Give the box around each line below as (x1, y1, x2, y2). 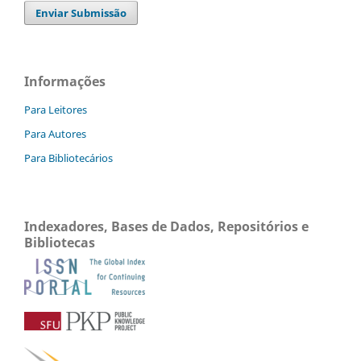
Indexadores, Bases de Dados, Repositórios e (24, 217, 309, 235)
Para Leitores (24, 102, 87, 117)
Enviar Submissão (35, 5, 127, 20)
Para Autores (24, 126, 86, 141)
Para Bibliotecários (24, 150, 113, 165)
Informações (24, 72, 106, 90)
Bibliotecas (24, 233, 95, 251)
